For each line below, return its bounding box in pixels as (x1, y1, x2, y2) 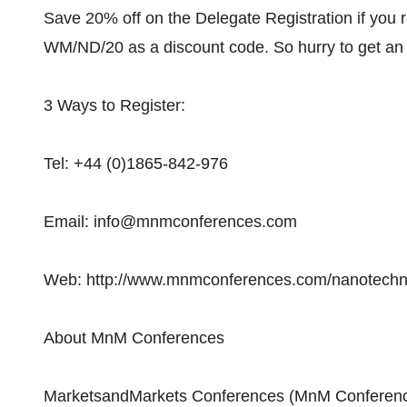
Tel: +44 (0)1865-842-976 (44, 154, 228, 173)
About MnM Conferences (44, 329, 224, 347)
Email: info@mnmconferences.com (44, 213, 297, 231)
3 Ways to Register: (44, 96, 185, 114)
